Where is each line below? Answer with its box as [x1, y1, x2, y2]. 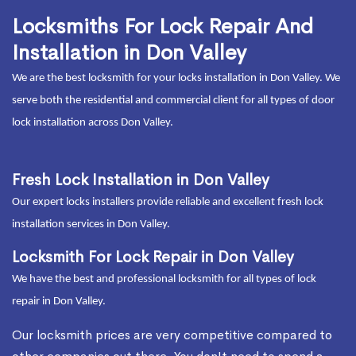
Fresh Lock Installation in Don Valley [12, 170, 269, 191]
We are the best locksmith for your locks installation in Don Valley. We [12, 72, 340, 85]
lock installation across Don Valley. [12, 117, 173, 130]
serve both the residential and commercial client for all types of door [12, 95, 335, 107]
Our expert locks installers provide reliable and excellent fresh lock [12, 196, 323, 209]
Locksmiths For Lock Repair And [12, 13, 313, 41]
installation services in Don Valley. [12, 219, 170, 231]
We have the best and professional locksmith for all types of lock [12, 273, 316, 286]
